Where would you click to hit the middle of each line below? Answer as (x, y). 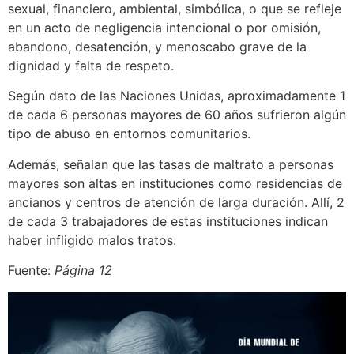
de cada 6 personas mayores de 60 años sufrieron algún (177, 115)
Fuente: (31, 271)
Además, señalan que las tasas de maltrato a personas (171, 164)
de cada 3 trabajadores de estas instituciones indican (168, 221)
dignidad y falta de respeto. (91, 66)
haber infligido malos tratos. (92, 240)
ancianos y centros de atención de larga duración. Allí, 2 (176, 202)
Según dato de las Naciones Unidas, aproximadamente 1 (177, 96)
